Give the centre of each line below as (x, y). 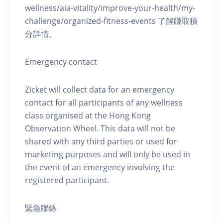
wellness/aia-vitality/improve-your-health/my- (110, 8)
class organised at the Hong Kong (88, 116)
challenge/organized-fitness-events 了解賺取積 (111, 21)
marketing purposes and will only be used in (108, 155)
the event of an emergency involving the (100, 167)
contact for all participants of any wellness (104, 103)
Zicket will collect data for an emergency (100, 90)
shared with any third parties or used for (101, 142)
